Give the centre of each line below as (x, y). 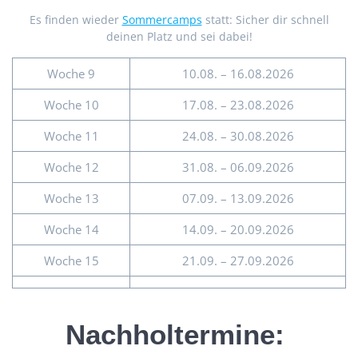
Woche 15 (71, 261)
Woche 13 (71, 199)
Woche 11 (71, 136)
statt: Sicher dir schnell (265, 20)
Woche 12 (71, 167)
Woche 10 (71, 105)
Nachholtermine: (179, 335)
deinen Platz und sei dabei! (179, 37)
